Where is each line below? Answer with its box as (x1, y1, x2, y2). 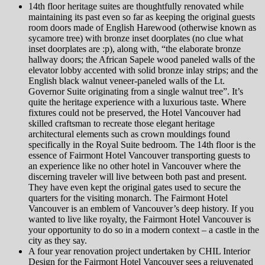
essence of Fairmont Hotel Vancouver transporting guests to (28, 150, 250, 161)
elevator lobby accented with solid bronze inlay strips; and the (28, 65, 258, 76)
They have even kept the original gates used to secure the (28, 182, 241, 193)
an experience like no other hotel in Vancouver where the (28, 161, 241, 172)
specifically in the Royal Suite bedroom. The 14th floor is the (28, 140, 256, 150)
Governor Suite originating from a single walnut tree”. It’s (28, 86, 243, 97)
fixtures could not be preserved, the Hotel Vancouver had (28, 108, 241, 118)
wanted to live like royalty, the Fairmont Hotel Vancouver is (28, 214, 251, 225)
